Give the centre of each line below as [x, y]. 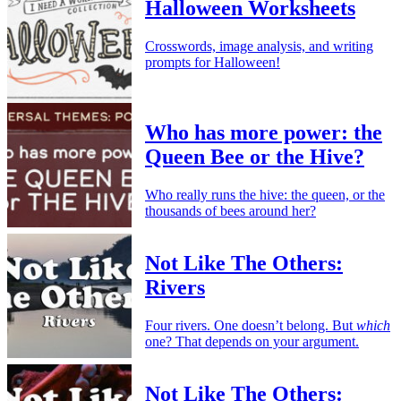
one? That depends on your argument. [252, 341]
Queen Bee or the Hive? [255, 156]
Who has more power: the [264, 132]
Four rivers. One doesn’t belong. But [251, 325]
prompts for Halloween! [213, 62]
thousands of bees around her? [230, 210]
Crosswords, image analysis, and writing [259, 46]
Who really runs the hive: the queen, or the [265, 194]
